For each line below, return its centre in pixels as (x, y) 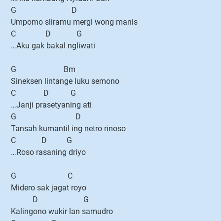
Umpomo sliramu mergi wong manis (74, 22)
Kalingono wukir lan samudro (62, 211)
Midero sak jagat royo (49, 188)
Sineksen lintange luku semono (65, 81)
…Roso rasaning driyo (48, 152)
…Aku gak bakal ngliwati (53, 46)
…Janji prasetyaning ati (51, 105)
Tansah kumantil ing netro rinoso (68, 129)
